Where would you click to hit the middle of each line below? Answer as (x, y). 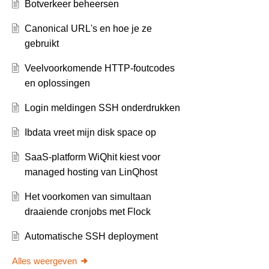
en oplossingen (57, 83)
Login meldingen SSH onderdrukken (102, 108)
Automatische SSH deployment (91, 237)
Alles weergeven (44, 261)
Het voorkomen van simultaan (88, 197)
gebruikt (41, 44)
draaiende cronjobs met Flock (87, 212)
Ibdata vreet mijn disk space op (90, 133)
